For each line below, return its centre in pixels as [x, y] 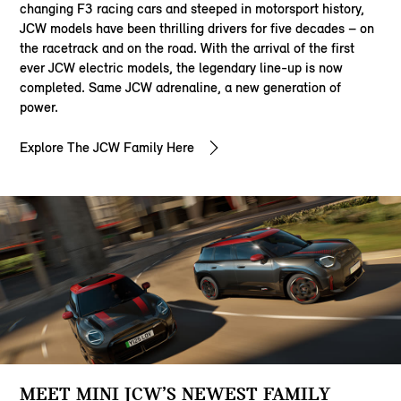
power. [39, 107]
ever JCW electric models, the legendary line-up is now [182, 67]
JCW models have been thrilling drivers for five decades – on [197, 28]
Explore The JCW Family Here [107, 147]
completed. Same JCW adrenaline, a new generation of [181, 87]
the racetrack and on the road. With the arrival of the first [188, 47]
